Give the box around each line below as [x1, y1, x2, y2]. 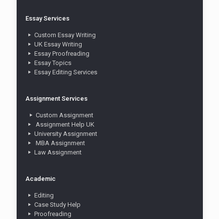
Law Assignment [34, 149, 82, 156]
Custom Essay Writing [34, 31, 96, 39]
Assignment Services [25, 95, 88, 103]
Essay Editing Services [34, 68, 97, 76]
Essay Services [25, 15, 69, 22]
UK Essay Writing [34, 41, 82, 48]
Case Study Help [34, 201, 81, 209]
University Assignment [34, 130, 97, 138]
